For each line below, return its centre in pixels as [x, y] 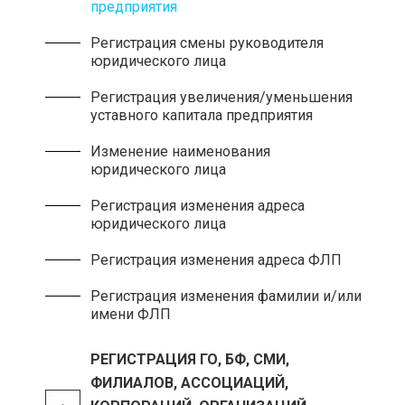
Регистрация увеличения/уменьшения [221, 97]
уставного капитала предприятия [202, 115]
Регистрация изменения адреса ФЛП [216, 260]
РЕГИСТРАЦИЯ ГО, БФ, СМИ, [190, 359]
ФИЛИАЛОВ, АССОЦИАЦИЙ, [189, 383]
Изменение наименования [180, 151]
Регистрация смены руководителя [207, 43]
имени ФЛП [131, 314]
